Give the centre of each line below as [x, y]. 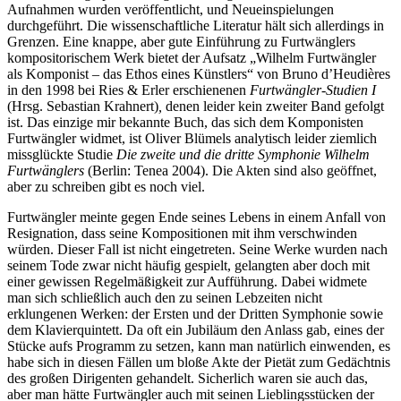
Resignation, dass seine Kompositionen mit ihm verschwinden [182, 233]
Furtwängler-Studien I [313, 90]
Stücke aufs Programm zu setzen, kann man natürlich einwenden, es [199, 346]
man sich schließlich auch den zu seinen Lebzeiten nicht [165, 297]
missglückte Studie [62, 154]
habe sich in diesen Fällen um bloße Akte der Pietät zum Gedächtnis [199, 362]
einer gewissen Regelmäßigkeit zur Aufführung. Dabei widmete [187, 281]
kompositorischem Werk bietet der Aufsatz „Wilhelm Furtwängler [192, 57]
